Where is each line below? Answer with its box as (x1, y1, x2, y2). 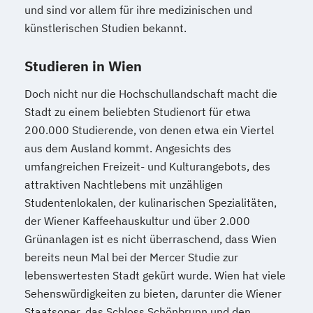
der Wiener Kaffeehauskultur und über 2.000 (24, 214, 250, 228)
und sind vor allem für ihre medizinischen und (24, 3, 252, 17)
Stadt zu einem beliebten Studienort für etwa (24, 105, 251, 119)
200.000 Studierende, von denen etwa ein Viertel (24, 123, 274, 137)
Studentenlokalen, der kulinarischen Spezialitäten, (24, 196, 277, 210)
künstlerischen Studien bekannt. (24, 21, 187, 35)
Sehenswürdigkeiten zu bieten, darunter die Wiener (24, 286, 282, 300)
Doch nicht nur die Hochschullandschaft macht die (24, 87, 277, 101)
